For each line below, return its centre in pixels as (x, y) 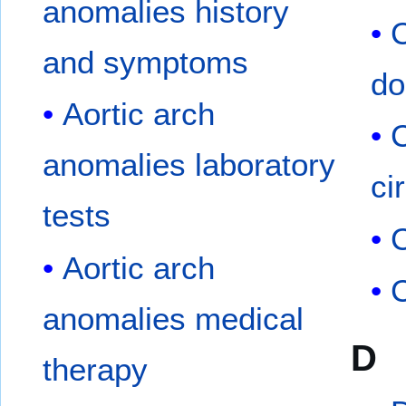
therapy (96, 369)
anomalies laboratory (189, 165)
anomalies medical (174, 318)
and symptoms (146, 62)
